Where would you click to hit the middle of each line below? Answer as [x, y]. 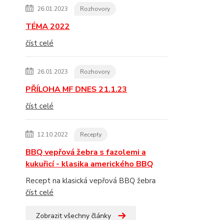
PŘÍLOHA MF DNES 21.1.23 [76, 89]
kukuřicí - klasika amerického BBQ [89, 164]
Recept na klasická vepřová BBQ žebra [91, 181]
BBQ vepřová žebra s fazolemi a [86, 152]
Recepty [91, 135]
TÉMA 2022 [48, 27]
